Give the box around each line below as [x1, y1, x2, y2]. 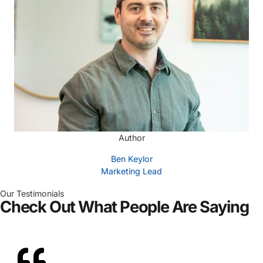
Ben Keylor [110, 153, 153, 164]
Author [118, 133, 145, 143]
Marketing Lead [101, 166, 162, 176]
